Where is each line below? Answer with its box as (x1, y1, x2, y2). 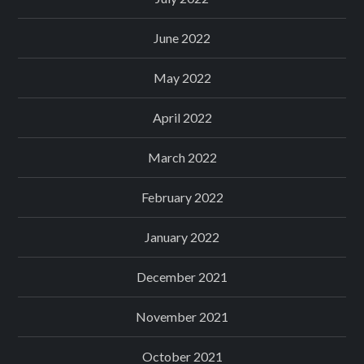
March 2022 (147, 149, 217, 165)
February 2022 (141, 188, 223, 205)
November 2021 (136, 308, 228, 324)
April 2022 (152, 109, 212, 125)
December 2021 (136, 268, 227, 284)
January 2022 (145, 228, 219, 245)
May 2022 (153, 69, 211, 85)
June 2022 (154, 29, 210, 45)
